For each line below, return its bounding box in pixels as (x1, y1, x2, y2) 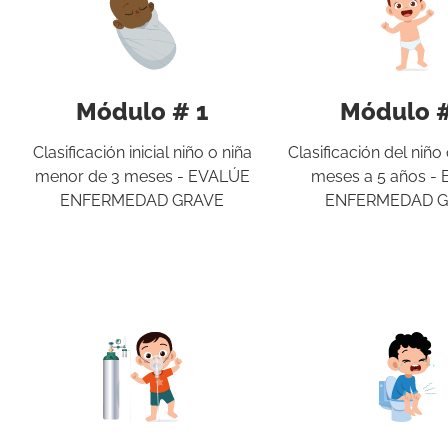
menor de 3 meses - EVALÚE (34, 167, 250, 187)
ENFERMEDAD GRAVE (60, 191, 225, 211)
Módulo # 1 (76, 97, 209, 127)
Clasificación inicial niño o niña (32, 143, 252, 163)
